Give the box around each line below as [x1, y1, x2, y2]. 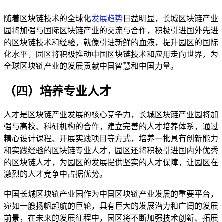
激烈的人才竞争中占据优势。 [4, 170, 107, 179]
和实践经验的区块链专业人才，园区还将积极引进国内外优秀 [4, 146, 218, 155]
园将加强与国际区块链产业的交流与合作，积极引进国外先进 [4, 26, 218, 35]
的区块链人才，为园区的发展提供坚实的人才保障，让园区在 [4, 158, 218, 167]
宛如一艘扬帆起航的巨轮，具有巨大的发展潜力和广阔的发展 [4, 202, 218, 211]
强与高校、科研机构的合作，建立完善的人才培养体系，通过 [4, 122, 218, 131]
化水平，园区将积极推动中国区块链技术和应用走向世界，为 [4, 50, 218, 58]
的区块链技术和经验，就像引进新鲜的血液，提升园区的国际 [4, 38, 218, 47]
